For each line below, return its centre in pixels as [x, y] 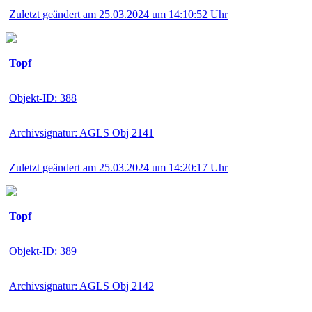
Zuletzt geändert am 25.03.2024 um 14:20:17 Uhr [118, 167]
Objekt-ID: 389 [43, 251]
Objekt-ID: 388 [43, 97]
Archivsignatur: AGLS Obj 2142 [81, 286]
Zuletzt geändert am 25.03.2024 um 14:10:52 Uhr [118, 14]
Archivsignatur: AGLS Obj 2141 [81, 132]
